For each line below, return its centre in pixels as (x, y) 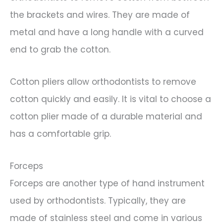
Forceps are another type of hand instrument (107, 183)
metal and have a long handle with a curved (107, 32)
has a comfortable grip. (60, 134)
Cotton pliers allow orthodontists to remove (103, 82)
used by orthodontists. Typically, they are (98, 200)
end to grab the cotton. (60, 50)
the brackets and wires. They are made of (100, 15)
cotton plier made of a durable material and (106, 116)
